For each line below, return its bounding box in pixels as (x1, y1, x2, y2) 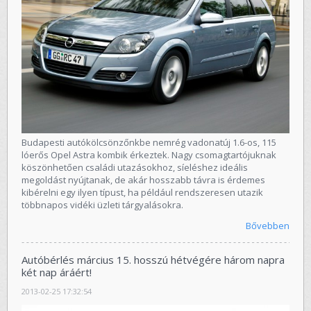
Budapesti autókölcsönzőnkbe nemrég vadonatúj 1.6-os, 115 (22, 135, 276, 149)
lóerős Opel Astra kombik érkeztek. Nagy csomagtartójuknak (22, 148, 276, 161)
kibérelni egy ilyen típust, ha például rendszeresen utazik (22, 185, 263, 199)
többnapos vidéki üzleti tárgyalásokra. (22, 198, 183, 211)
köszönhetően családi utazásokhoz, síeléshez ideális (22, 160, 248, 174)
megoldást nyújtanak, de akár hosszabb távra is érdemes (22, 173, 265, 186)
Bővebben (246, 219, 289, 232)
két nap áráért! (22, 264, 92, 279)
